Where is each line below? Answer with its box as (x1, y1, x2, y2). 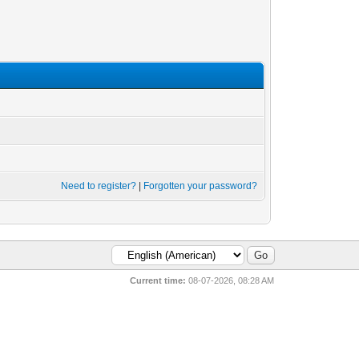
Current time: (130, 276, 187, 285)
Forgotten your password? (143, 180, 258, 192)
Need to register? (61, 180, 137, 192)
